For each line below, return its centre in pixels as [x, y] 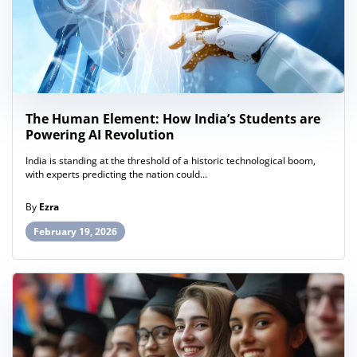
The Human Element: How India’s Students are [173, 119]
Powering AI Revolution [100, 135]
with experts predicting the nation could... [116, 175]
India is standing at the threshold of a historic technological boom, [171, 161]
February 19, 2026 [75, 232]
